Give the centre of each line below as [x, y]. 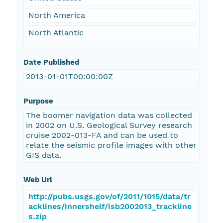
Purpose [38, 101]
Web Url [38, 180]
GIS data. [43, 155]
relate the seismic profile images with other [111, 145]
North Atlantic [56, 33]
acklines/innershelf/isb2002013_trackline [110, 207]
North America [56, 15]
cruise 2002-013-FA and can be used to [102, 135]
